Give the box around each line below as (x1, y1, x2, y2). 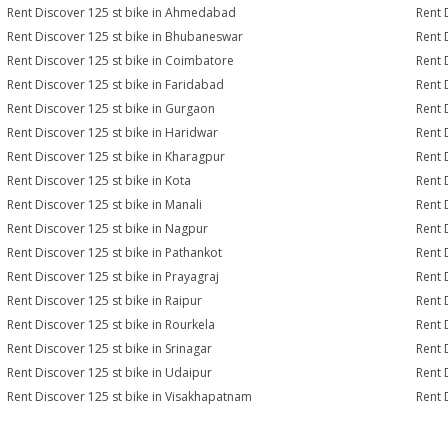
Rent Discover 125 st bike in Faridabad (7, 76, 225, 93)
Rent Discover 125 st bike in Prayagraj (7, 268, 220, 285)
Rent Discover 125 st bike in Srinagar (7, 340, 213, 357)
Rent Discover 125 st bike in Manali (7, 196, 203, 213)
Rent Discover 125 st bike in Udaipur (7, 364, 213, 381)
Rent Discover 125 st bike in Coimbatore (7, 52, 235, 69)
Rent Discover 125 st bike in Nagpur (7, 220, 209, 237)
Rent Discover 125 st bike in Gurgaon (7, 100, 216, 117)
